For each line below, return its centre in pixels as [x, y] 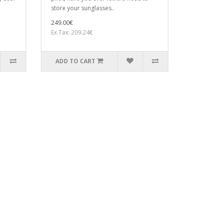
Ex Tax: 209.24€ [72, 33]
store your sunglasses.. [82, 8]
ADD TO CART [75, 61]
